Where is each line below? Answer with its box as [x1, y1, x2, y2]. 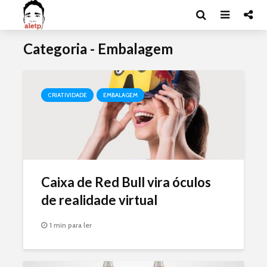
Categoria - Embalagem [23, 40, 173, 57]
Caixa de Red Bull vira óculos [41, 174, 211, 190]
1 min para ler [49, 221, 92, 230]
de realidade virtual [41, 192, 157, 208]
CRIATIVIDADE [48, 91, 87, 99]
